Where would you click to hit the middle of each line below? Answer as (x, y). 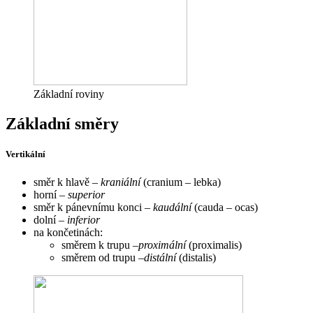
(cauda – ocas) (225, 207)
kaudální (172, 207)
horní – (51, 194)
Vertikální (26, 154)
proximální (162, 245)
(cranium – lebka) (181, 182)
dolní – (50, 219)
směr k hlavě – (67, 182)
